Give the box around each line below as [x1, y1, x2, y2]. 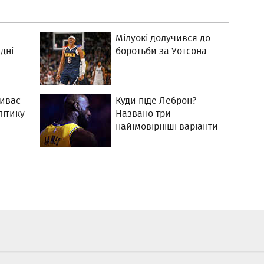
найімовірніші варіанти [115, 120, 219, 133]
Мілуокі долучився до [115, 31, 211, 45]
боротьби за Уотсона [115, 44, 207, 58]
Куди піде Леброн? [115, 94, 197, 107]
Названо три [115, 107, 171, 120]
